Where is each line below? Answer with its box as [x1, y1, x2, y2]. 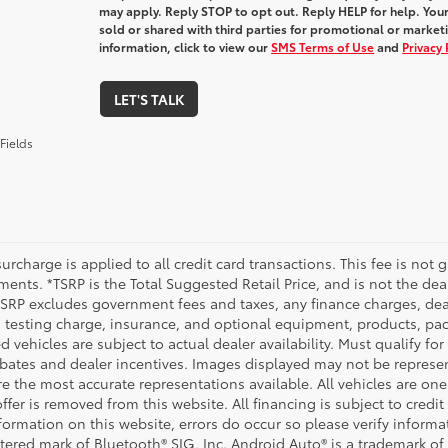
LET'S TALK [113, 89, 184, 109]
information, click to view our [99, 38, 272, 55]
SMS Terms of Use [271, 38, 375, 55]
